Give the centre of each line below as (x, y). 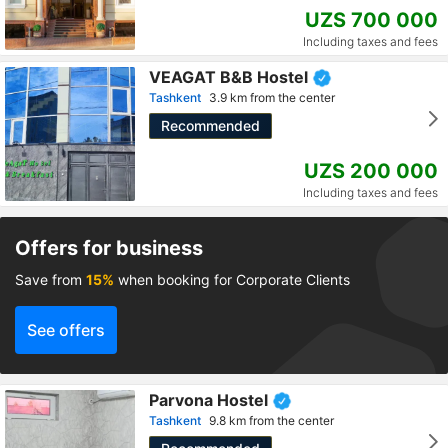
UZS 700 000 (371, 20)
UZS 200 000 (371, 171)
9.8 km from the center (271, 421)
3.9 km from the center (272, 98)
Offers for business (109, 248)
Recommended (210, 126)
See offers (66, 330)
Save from (50, 280)
